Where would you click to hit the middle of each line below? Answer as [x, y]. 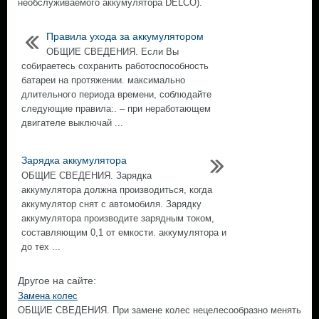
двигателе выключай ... [72, 123]
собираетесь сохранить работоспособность [115, 66]
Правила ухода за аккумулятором [125, 36]
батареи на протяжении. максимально [103, 80]
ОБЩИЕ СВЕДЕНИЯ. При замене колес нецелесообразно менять [159, 310]
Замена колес [48, 296]
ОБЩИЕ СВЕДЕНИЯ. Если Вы [113, 52]
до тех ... [41, 247]
